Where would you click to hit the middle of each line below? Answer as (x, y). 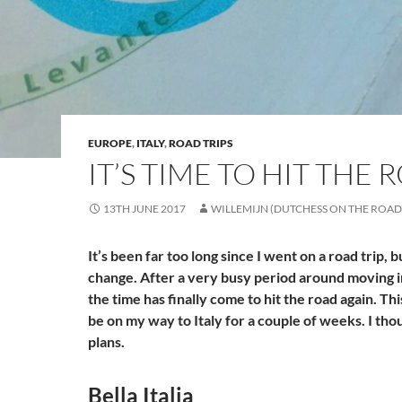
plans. (106, 341)
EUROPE (110, 143)
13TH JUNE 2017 (144, 209)
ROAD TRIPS (201, 143)
